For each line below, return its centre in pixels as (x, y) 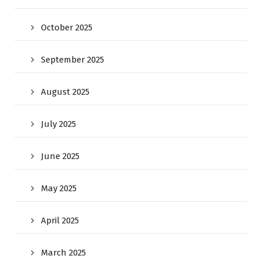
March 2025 (63, 253)
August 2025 (65, 92)
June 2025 (60, 156)
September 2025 (73, 60)
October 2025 (67, 28)
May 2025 (59, 189)
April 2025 (60, 221)
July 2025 (58, 124)
